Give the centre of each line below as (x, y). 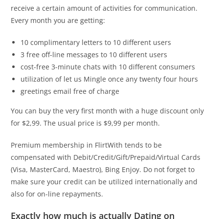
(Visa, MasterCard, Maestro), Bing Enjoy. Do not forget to (103, 170)
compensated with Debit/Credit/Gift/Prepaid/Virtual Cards (106, 157)
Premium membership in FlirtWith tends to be (87, 145)
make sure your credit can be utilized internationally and (104, 182)
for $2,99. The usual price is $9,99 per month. (86, 123)
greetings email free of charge (70, 91)
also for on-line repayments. (57, 194)
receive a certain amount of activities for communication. (104, 8)
